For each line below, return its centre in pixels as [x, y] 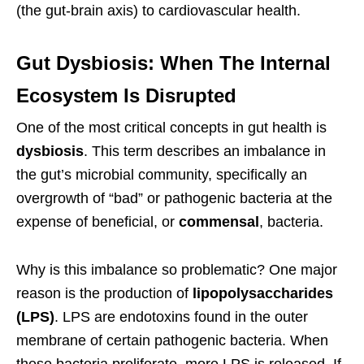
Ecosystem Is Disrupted [126, 96]
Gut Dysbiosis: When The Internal [173, 63]
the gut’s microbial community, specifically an [162, 175]
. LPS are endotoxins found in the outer [181, 317]
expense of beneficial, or [97, 222]
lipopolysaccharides [263, 294]
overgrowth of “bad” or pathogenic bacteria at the [174, 199]
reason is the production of [104, 294]
